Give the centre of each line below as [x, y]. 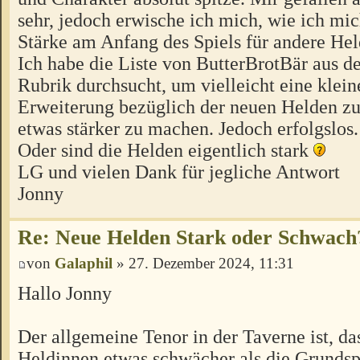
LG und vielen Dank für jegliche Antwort [179, 171]
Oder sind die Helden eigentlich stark [166, 149]
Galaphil [84, 263]
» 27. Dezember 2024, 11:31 [203, 263]
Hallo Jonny [65, 293]
